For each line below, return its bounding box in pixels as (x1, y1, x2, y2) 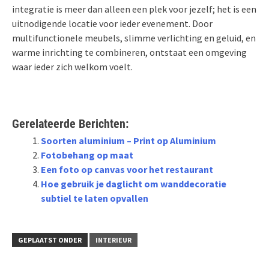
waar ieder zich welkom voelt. (12, 61, 133, 73)
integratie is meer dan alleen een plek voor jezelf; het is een (12, 3, 256, 16)
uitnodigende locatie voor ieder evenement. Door (12, 17, 213, 30)
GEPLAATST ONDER (18, 235, 82, 245)
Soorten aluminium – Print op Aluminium (41, 134, 216, 147)
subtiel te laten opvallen (41, 192, 148, 205)
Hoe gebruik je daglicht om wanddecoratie (41, 178, 226, 190)
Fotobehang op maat (41, 149, 133, 162)
